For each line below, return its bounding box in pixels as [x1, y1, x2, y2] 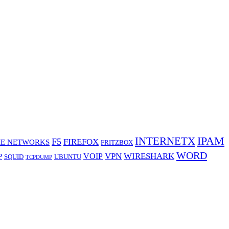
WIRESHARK [124, 151, 174, 162]
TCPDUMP [26, 154, 52, 161]
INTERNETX [135, 135, 195, 148]
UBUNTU [54, 153, 81, 161]
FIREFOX [63, 137, 99, 147]
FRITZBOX [101, 139, 133, 147]
